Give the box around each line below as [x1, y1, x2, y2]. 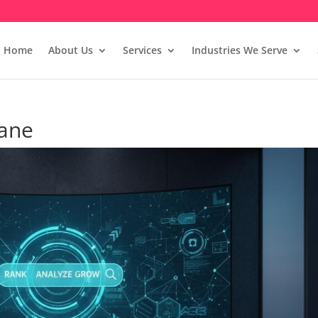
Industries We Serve [191, 43, 287, 57]
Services [122, 43, 162, 57]
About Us [48, 43, 93, 57]
